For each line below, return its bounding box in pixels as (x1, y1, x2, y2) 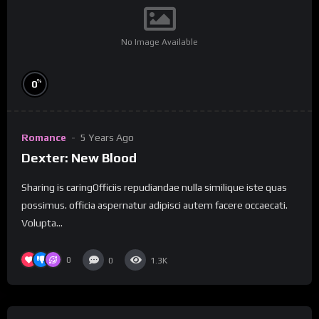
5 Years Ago (80, 132, 134, 144)
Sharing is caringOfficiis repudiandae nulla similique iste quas (21, 182, 287, 194)
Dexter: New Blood (21, 150, 137, 166)
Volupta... (21, 217, 63, 229)
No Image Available (121, 36, 198, 47)
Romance (21, 132, 66, 144)
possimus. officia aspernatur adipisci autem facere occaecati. (21, 199, 288, 211)
